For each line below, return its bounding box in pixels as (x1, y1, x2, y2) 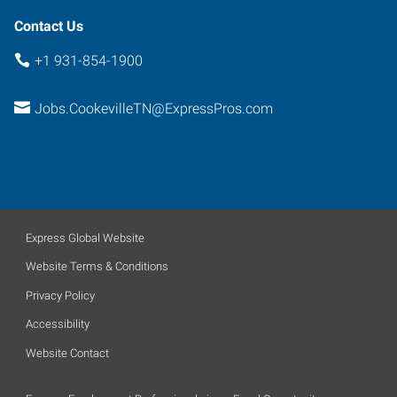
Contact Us (14, 17, 83, 35)
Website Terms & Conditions (26, 260, 168, 273)
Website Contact (26, 346, 109, 360)
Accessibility (26, 317, 90, 331)
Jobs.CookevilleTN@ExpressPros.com (34, 100, 273, 117)
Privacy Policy (26, 288, 95, 302)
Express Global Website (26, 230, 144, 245)
